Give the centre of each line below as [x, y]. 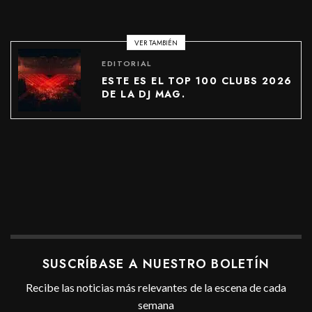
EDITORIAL [127, 63]
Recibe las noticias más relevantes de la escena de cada [156, 288]
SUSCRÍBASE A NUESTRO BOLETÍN [156, 264]
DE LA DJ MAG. [144, 94]
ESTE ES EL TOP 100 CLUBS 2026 [197, 80]
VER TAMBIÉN [156, 42]
